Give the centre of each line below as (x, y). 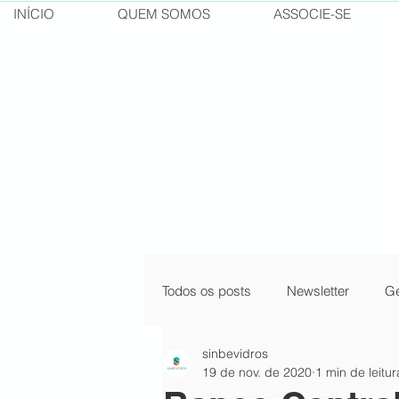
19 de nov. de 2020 (257, 372)
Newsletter (318, 290)
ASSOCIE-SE (312, 14)
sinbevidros (235, 354)
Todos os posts (207, 290)
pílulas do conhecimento (269, 362)
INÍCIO (34, 14)
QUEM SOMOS (164, 14)
